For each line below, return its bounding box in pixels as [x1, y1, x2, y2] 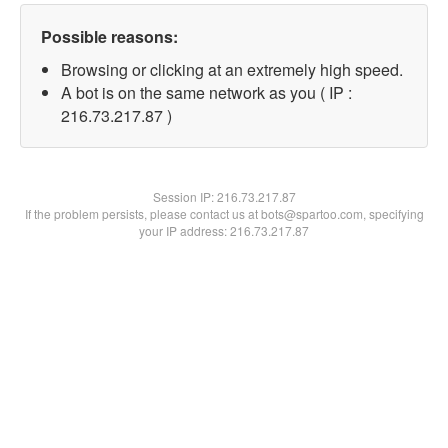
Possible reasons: [41, 25, 178, 48]
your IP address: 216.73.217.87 [139, 222, 309, 239]
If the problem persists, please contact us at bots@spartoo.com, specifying [24, 205, 424, 222]
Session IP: [152, 188, 217, 205]
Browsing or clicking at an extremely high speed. [61, 58, 403, 81]
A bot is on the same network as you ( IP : [61, 81, 352, 104]
